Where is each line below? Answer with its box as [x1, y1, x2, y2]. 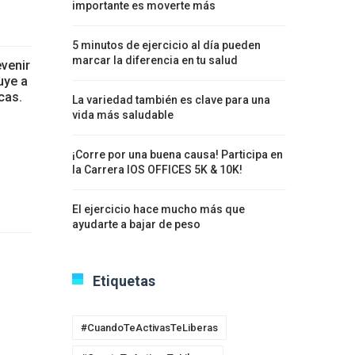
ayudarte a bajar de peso [72, 218, 200, 231]
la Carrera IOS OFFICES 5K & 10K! [72, 163, 242, 176]
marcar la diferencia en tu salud [72, 54, 238, 67]
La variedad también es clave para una [72, 94, 270, 106]
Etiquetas [93, 273, 155, 289]
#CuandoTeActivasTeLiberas [81, 322, 218, 334]
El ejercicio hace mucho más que [72, 203, 245, 216]
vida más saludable [72, 109, 174, 121]
